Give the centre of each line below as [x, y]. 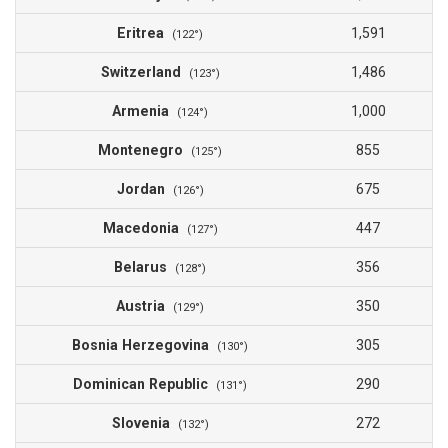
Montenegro [144, 150]
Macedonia [144, 228]
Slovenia [144, 423]
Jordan [144, 189]
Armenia [144, 111]
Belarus [144, 267]
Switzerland [144, 72]
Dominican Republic [144, 384]
